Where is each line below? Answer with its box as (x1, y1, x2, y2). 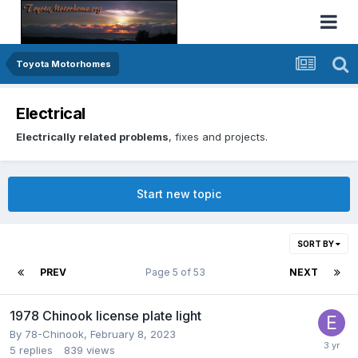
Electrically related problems (16, 129, 169, 143)
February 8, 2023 (90, 327, 176, 340)
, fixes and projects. (169, 129, 268, 143)
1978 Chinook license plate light (10, 307, 201, 324)
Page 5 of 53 (145, 265, 210, 278)
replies (19, 343, 53, 356)
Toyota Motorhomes (16, 58, 111, 70)
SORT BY (297, 238, 336, 249)
